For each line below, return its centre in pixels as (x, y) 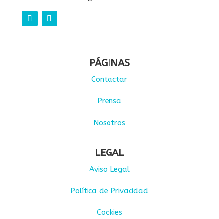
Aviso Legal (109, 169)
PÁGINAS (109, 63)
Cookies (109, 212)
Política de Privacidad (109, 190)
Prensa (109, 101)
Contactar (109, 79)
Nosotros (109, 122)
